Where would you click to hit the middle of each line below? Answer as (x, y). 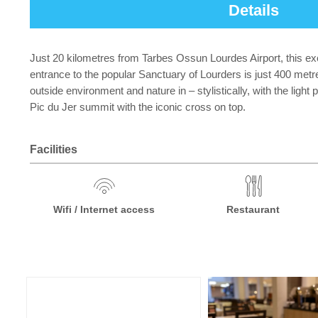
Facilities (54, 149)
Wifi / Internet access (104, 209)
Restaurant (253, 209)
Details (253, 10)
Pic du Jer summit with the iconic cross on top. (138, 107)
